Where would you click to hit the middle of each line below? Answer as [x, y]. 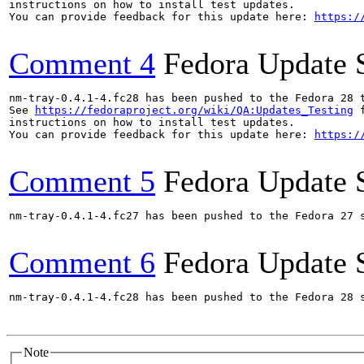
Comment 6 [82, 262]
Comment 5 [82, 181]
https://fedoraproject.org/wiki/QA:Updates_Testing [194, 110]
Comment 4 [82, 63]
